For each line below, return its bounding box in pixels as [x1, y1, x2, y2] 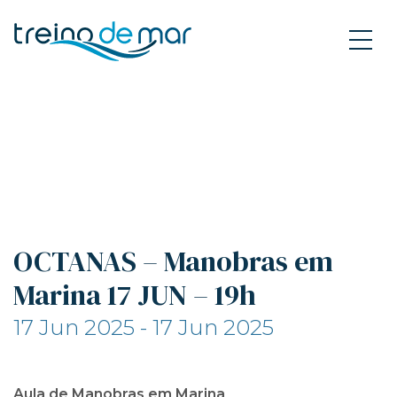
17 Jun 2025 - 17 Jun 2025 [13, 315, 274, 340]
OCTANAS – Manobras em [13, 242, 333, 281]
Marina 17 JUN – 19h [13, 276, 256, 315]
